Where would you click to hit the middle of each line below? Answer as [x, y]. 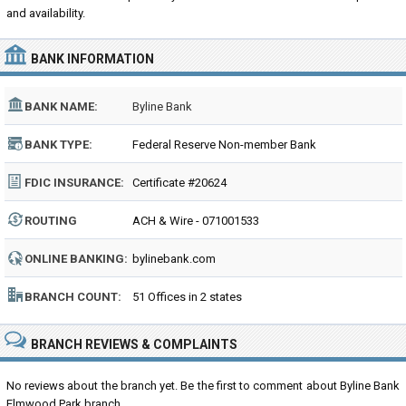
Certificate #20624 [179, 183]
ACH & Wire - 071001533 [196, 221]
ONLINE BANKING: [76, 259]
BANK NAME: [61, 106]
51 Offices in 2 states [187, 297]
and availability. [46, 13]
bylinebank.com [174, 259]
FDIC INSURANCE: [74, 183]
